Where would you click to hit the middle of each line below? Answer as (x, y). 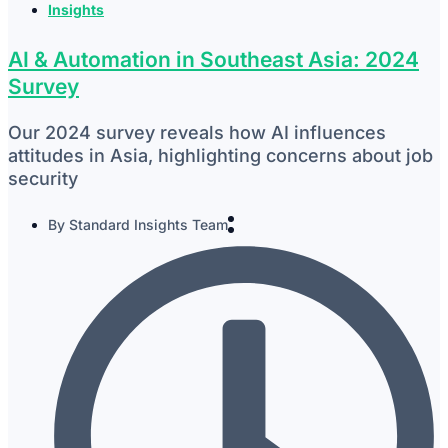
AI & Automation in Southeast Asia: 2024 (213, 59)
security (43, 178)
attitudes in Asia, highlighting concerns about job (220, 155)
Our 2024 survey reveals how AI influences (197, 132)
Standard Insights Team (146, 224)
